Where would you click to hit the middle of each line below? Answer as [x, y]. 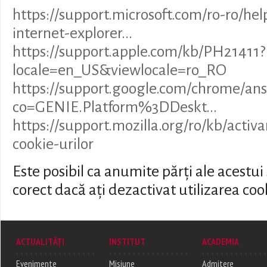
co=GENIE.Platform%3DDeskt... [115, 107]
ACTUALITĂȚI [40, 241]
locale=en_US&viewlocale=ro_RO [119, 70]
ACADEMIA [221, 241]
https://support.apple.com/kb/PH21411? [139, 52]
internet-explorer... [72, 33]
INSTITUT [127, 241]
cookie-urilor [53, 144]
